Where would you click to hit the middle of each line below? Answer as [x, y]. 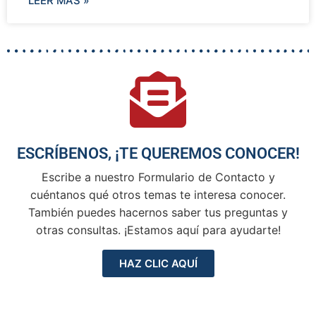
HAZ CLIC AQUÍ [158, 263]
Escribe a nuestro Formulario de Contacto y [158, 177]
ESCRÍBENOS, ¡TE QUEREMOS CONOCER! [158, 153]
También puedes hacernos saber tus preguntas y [158, 212]
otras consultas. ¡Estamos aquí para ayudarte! [158, 230]
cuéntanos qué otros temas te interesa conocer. [158, 194]
